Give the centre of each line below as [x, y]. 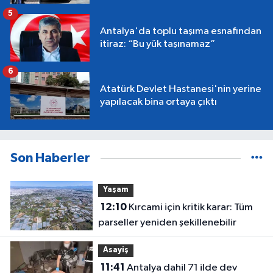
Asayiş [115, 250]
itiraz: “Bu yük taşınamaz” [158, 44]
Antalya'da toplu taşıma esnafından [181, 31]
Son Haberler [50, 158]
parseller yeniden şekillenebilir [167, 222]
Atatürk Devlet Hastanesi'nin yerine [181, 89]
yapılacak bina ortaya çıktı [158, 102]
